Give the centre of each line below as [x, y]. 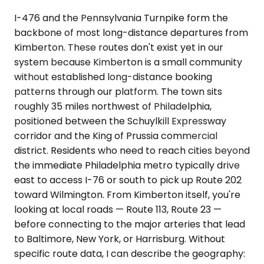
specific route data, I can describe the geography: [130, 254]
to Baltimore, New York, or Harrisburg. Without [120, 239]
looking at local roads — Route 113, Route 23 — [118, 209]
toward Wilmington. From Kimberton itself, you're [127, 195]
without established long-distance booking [113, 77]
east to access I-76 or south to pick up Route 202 [128, 180]
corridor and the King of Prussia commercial [116, 136]
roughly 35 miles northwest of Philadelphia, [113, 106]
